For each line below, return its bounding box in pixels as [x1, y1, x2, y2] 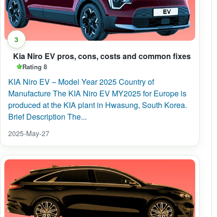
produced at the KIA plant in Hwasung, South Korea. [8, 99, 187, 110]
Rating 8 [22, 62, 47, 71]
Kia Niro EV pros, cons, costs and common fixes [13, 50, 191, 62]
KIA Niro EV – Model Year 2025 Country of [8, 76, 154, 87]
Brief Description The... [8, 111, 87, 122]
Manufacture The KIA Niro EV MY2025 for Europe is [8, 88, 186, 99]
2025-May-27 [8, 128, 49, 138]
